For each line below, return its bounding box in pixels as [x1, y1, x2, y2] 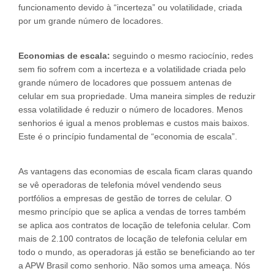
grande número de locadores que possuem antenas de [18, 78, 232, 87]
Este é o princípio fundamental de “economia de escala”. [18, 131, 237, 141]
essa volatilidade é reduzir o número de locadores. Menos [18, 105, 243, 114]
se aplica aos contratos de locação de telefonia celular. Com [18, 220, 251, 230]
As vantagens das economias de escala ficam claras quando [18, 166, 253, 176]
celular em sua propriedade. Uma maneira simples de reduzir [18, 91, 256, 101]
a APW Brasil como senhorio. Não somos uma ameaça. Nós [18, 261, 250, 270]
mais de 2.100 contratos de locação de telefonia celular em [18, 234, 247, 243]
